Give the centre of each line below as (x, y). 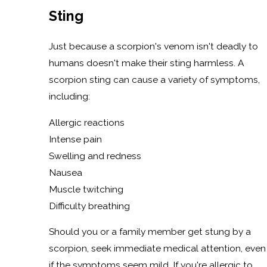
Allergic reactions (86, 122)
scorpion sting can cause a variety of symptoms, (154, 79)
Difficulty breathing (89, 206)
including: (69, 96)
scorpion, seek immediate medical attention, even (157, 249)
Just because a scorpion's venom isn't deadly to (153, 46)
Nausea (65, 172)
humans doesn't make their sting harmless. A (146, 63)
